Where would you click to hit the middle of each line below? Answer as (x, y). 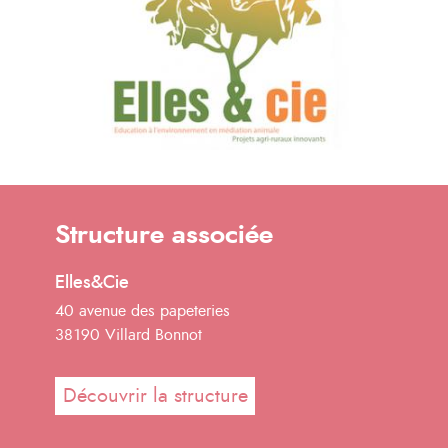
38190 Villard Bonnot (128, 335)
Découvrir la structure (155, 395)
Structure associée (164, 235)
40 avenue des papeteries (142, 311)
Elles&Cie (92, 283)
